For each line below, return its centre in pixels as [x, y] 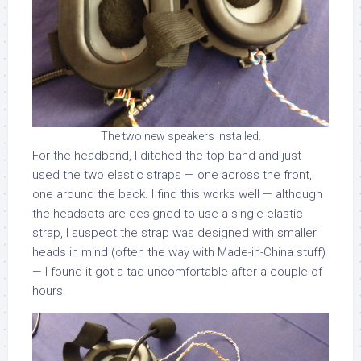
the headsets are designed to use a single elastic [168, 214]
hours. [49, 291]
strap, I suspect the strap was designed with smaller [174, 233]
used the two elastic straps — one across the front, [172, 175]
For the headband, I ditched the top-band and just [167, 156]
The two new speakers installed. [180, 136]
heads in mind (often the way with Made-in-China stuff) [179, 252]
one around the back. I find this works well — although [177, 194]
